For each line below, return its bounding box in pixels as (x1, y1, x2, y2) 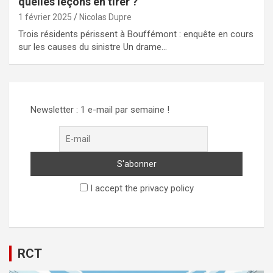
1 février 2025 (18, 12, 72, 23)
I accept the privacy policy (87, 183, 194, 194)
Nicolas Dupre (79, 12, 132, 23)
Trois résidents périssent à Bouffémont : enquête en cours (18, 29, 253, 40)
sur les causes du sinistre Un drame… (18, 41, 167, 53)
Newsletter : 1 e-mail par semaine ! (30, 104, 169, 116)
